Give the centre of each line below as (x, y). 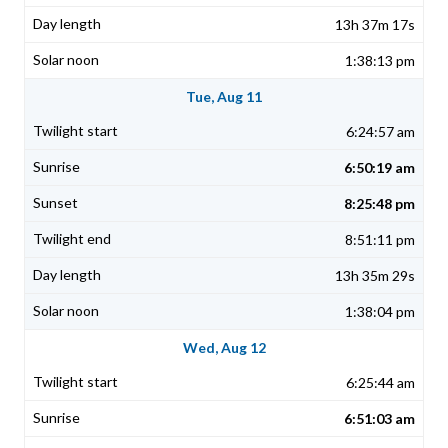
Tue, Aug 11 (224, 97)
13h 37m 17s (375, 25)
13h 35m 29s (375, 276)
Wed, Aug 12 (224, 348)
